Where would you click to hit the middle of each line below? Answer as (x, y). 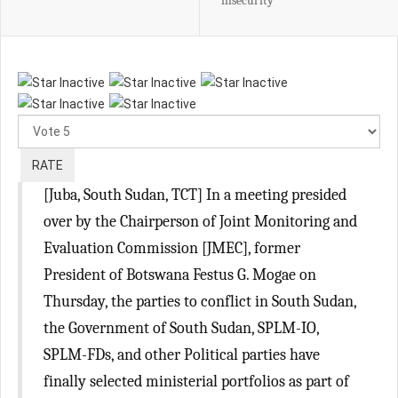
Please (312, 83)
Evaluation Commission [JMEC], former (172, 248)
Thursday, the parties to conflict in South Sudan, (200, 302)
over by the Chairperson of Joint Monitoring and (200, 222)
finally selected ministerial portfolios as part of (196, 382)
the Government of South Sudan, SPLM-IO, (182, 328)
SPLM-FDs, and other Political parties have (182, 355)
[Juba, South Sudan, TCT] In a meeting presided (195, 195)
